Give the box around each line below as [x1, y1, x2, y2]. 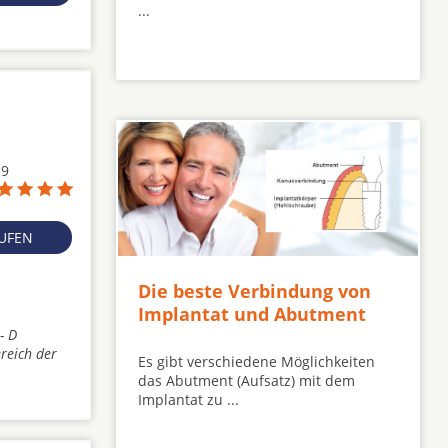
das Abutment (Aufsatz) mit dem [138, 370, 355, 390]
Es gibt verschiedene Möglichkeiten [138, 351, 375, 371]
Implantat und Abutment [138, 301, 366, 326]
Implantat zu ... [138, 389, 239, 409]
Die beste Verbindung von [138, 278, 371, 303]
